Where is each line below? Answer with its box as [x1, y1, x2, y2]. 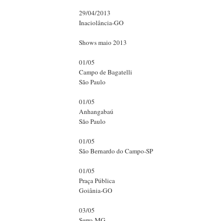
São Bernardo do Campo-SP [79, 146, 153, 155]
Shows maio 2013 [79, 37, 127, 47]
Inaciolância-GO [79, 18, 124, 27]
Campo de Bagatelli [79, 67, 132, 76]
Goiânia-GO [79, 185, 112, 195]
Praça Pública [79, 176, 115, 185]
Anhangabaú [79, 107, 113, 116]
